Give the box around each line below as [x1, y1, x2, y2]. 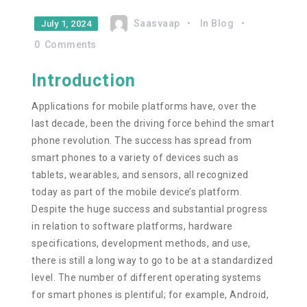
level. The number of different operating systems [32, 272, 262, 283]
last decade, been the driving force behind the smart [32, 118, 275, 129]
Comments [44, 39, 97, 50]
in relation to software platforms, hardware [32, 221, 233, 232]
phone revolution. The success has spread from [32, 135, 252, 146]
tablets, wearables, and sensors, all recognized [32, 169, 249, 180]
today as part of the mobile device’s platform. [32, 186, 243, 197]
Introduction [32, 71, 136, 90]
